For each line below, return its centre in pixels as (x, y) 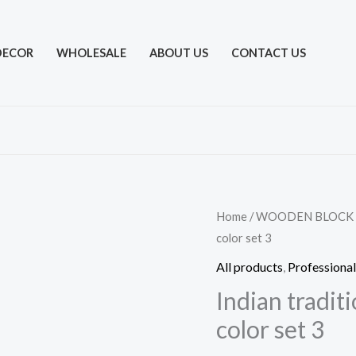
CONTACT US (268, 53)
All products (250, 266)
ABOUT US (178, 53)
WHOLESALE (91, 53)
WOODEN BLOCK (305, 216)
